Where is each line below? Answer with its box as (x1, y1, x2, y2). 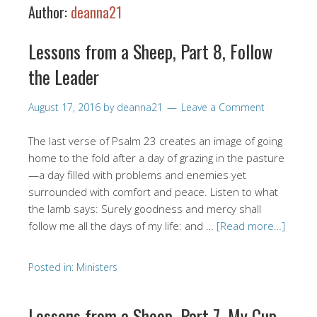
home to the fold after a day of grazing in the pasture (28, 150, 284, 165)
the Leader (28, 62, 99, 91)
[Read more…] (217, 218, 285, 233)
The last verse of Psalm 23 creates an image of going (28, 133, 282, 148)
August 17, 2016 (28, 100, 100, 114)
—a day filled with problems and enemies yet (28, 167, 246, 182)
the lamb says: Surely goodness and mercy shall (28, 201, 261, 216)
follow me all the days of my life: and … (28, 218, 217, 233)
